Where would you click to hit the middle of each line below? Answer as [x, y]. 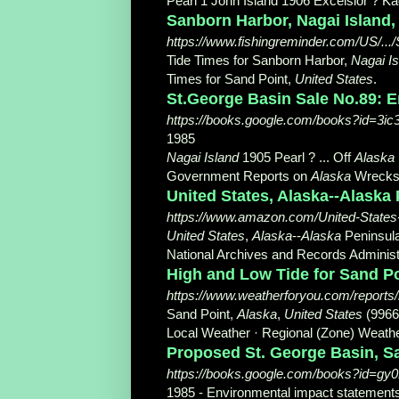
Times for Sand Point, [231, 78]
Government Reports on [239, 175]
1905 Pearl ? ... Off [297, 157]
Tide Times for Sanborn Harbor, [259, 60]
